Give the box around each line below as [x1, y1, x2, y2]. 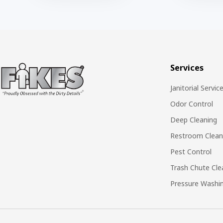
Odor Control [170, 99, 213, 109]
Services [170, 62, 204, 73]
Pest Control [170, 146, 212, 156]
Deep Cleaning [170, 114, 217, 124]
